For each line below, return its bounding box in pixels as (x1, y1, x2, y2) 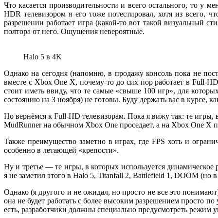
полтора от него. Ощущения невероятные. (4, 27, 145, 36)
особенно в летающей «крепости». (4, 146, 119, 155)
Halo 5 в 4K (23, 53, 62, 61)
